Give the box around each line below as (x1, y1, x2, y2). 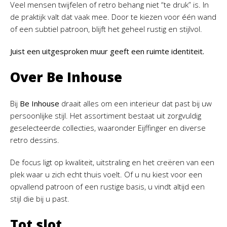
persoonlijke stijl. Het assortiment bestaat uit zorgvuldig (10, 110, 201, 121)
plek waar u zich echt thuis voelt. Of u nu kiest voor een (10, 169, 202, 180)
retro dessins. (10, 135, 59, 145)
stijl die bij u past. (10, 194, 69, 204)
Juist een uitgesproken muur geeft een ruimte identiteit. (10, 46, 204, 57)
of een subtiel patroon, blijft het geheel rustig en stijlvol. (10, 24, 202, 34)
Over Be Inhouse (10, 68, 122, 87)
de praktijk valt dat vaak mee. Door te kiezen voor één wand (10, 12, 216, 22)
